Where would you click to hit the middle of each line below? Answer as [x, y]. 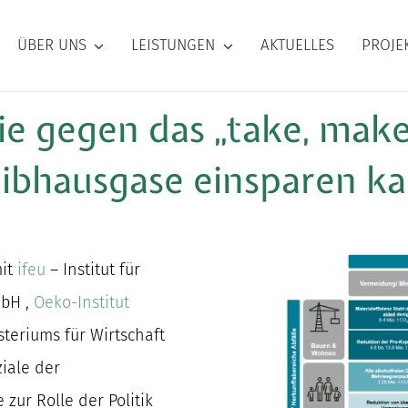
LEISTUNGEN [173, 46]
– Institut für [93, 270]
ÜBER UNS [51, 46]
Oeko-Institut [82, 303]
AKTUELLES [297, 46]
